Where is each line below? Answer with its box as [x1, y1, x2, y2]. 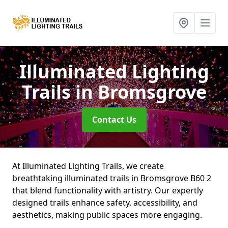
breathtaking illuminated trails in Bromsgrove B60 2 [12, 173, 211, 184]
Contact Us [92, 114, 136, 125]
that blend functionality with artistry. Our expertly [12, 185, 203, 196]
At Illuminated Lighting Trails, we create [12, 160, 164, 172]
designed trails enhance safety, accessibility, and [12, 197, 197, 208]
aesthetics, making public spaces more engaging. [12, 209, 202, 220]
